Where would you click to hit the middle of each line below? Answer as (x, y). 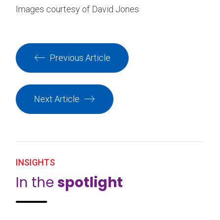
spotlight (90, 183)
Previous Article (80, 57)
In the (37, 183)
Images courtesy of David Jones (77, 9)
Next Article (57, 99)
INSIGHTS (35, 163)
